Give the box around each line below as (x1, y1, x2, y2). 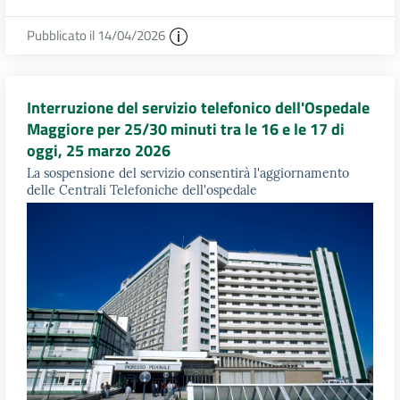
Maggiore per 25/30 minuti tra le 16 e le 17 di (27, 116, 345, 141)
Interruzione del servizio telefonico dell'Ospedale (27, 95, 370, 120)
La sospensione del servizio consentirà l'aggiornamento (27, 165, 349, 182)
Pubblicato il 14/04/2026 (27, 24, 168, 46)
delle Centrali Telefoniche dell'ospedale (27, 182, 257, 199)
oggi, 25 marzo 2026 (27, 137, 171, 162)
